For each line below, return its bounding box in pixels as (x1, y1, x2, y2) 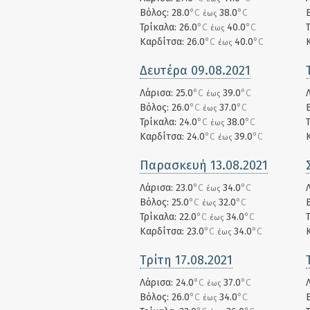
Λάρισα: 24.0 (140, 277, 194, 289)
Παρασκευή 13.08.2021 (140, 158, 268, 173)
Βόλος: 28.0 (140, 7, 190, 19)
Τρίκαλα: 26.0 (140, 21, 197, 33)
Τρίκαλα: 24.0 (140, 116, 197, 128)
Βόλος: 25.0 (140, 197, 189, 208)
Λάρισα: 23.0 (140, 182, 193, 194)
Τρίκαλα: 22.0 (140, 211, 197, 223)
